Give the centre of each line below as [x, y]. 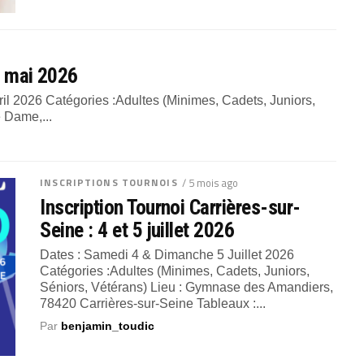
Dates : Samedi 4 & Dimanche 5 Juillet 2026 [167, 254]
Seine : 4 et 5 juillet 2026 [137, 230]
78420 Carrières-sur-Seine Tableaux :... [153, 303]
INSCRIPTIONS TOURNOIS [109, 182]
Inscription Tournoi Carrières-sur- [170, 207]
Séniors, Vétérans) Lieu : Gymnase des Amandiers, [187, 287]
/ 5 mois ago [210, 182]
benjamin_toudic [108, 325]
